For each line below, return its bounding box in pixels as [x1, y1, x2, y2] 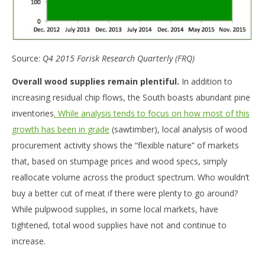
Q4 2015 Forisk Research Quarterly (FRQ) [43, 53, 195, 64]
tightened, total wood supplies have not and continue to [12, 219, 227, 231]
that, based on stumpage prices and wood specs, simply [12, 155, 227, 167]
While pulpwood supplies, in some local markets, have [12, 203, 218, 215]
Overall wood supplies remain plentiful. [12, 75, 179, 87]
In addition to [179, 75, 232, 87]
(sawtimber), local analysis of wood [109, 123, 247, 135]
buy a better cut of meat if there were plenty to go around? [12, 187, 238, 199]
